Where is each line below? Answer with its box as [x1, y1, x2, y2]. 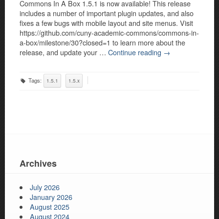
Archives [20, 157, 57, 170]
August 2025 [30, 201, 70, 212]
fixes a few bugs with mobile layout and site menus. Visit [20, 18, 193, 28]
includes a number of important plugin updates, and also [20, 8, 194, 19]
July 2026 [30, 182, 60, 193]
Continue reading [108, 47, 163, 58]
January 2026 [30, 192, 73, 202]
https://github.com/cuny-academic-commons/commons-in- [20, 27, 199, 38]
